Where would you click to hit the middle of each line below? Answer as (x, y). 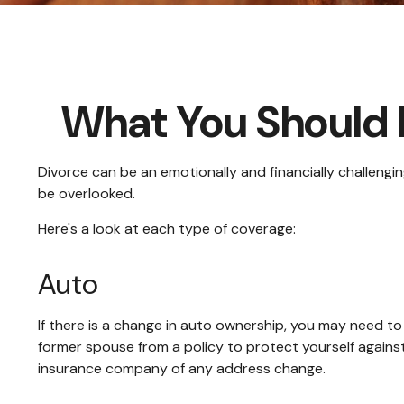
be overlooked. (87, 193)
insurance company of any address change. (182, 368)
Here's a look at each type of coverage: (167, 229)
